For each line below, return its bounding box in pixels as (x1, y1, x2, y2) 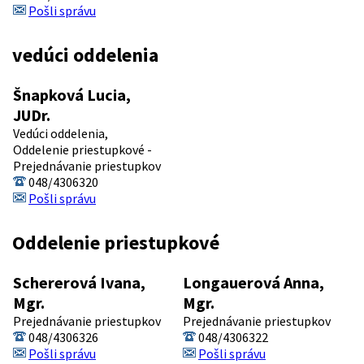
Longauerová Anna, (183, 271, 324, 292)
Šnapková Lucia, (13, 84, 131, 105)
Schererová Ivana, (13, 271, 145, 292)
